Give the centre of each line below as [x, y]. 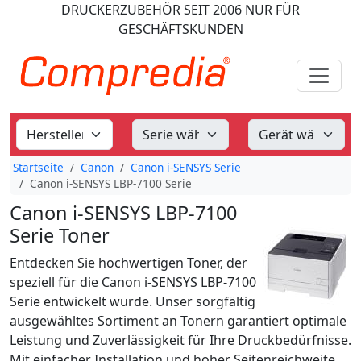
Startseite [38, 167]
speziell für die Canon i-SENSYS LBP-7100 [133, 282]
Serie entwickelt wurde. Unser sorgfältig [133, 301]
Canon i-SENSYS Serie [186, 167]
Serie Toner [60, 235]
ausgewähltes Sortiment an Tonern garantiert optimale [178, 321]
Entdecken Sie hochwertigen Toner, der [129, 263]
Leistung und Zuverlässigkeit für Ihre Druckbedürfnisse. [180, 340]
